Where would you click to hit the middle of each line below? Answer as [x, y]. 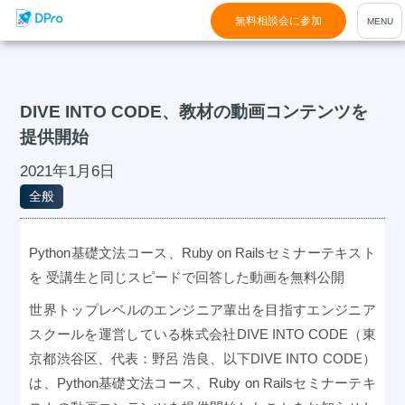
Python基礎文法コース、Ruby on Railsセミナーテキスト [202, 253]
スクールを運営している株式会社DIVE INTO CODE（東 [202, 334]
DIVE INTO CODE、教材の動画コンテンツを [194, 112]
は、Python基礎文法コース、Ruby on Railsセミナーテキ [202, 383]
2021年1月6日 [68, 171]
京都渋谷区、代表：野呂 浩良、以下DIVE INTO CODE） [202, 359]
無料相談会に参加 [278, 21]
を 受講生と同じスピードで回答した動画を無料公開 [187, 278]
